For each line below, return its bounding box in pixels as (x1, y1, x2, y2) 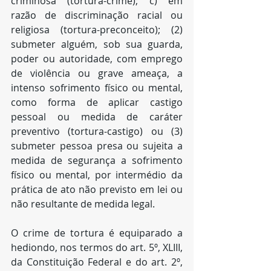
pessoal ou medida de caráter (11, 110, 183, 123)
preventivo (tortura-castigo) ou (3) (11, 125, 183, 138)
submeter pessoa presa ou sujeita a (11, 139, 183, 152)
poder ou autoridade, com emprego (11, 52, 183, 65)
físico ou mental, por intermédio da (11, 168, 183, 181)
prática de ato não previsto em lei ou (11, 183, 183, 196)
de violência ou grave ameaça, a (11, 67, 183, 80)
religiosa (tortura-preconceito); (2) (11, 23, 183, 36)
